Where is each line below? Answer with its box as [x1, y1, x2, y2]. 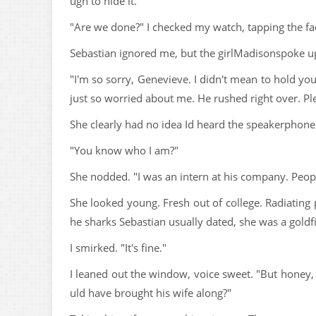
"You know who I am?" [70, 143, 178, 157]
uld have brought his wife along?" [70, 286, 231, 300]
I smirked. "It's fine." [70, 241, 166, 255]
